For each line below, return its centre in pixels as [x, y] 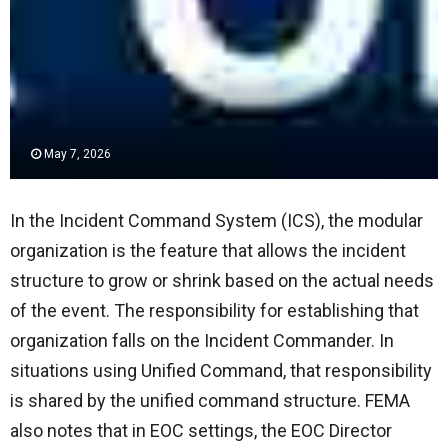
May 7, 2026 [77, 154]
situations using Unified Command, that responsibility [221, 370]
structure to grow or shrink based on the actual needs [222, 280]
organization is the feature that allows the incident [208, 250]
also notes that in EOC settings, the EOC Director [201, 430]
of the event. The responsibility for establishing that [214, 310]
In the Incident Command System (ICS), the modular [216, 220]
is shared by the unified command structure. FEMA [210, 400]
